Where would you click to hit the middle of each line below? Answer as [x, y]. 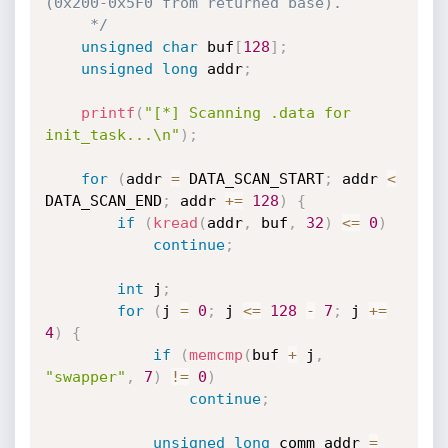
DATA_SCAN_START [251, 179]
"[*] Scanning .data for [247, 113]
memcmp [215, 355]
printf [107, 113]
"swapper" [85, 377]
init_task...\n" [112, 135]
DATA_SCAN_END [103, 201]
